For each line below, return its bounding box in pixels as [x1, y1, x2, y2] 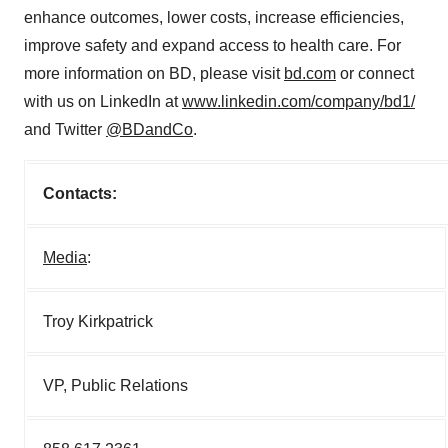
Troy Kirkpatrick [43, 313, 153, 330]
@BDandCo [106, 121, 193, 138]
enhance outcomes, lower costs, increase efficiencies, [24, 9, 404, 26]
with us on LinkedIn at [24, 93, 182, 110]
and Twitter [24, 121, 106, 138]
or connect [336, 65, 414, 82]
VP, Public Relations [43, 377, 188, 394]
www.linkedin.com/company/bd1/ [182, 93, 415, 110]
